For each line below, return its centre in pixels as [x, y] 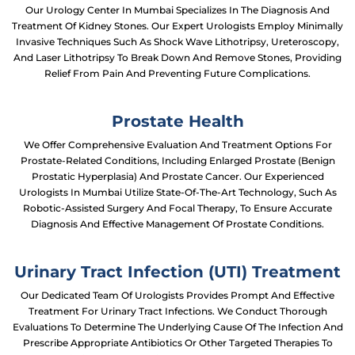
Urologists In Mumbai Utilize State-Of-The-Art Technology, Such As [177, 192]
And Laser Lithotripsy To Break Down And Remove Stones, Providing [177, 57]
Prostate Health [177, 121]
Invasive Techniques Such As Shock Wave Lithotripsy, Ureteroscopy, [177, 42]
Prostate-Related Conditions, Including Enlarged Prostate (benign [177, 160]
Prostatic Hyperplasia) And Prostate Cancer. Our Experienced [177, 176]
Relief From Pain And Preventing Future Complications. [177, 73]
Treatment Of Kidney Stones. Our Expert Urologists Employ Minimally [177, 26]
